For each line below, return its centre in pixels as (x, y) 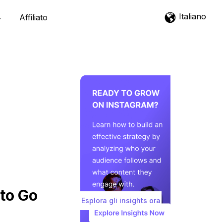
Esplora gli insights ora (121, 200)
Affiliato (33, 17)
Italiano (193, 16)
